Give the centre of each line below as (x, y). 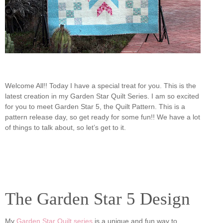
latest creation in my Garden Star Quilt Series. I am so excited (102, 96)
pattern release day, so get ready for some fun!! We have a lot (103, 117)
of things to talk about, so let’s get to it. (65, 128)
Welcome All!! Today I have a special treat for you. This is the (101, 86)
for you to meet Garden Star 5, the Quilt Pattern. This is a (95, 107)
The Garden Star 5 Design (98, 199)
